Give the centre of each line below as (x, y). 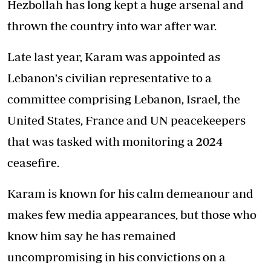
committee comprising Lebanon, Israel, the (124, 99)
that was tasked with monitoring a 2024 (115, 141)
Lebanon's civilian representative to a (109, 78)
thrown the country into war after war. (112, 26)
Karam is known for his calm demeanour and (130, 193)
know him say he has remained (92, 236)
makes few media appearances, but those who (132, 214)
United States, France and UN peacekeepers (126, 120)
